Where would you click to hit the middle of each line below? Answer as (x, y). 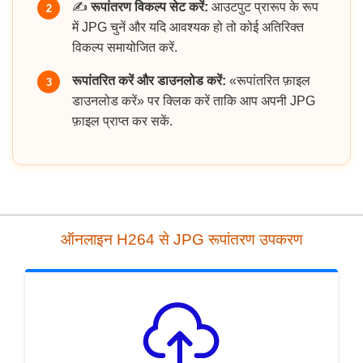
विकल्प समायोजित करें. (125, 48)
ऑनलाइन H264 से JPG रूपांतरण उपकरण (181, 240)
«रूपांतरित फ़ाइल (268, 81)
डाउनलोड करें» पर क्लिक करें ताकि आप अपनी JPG (194, 101)
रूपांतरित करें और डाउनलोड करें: (149, 81)
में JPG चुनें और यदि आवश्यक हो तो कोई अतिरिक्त (188, 28)
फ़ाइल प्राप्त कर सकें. (122, 122)
